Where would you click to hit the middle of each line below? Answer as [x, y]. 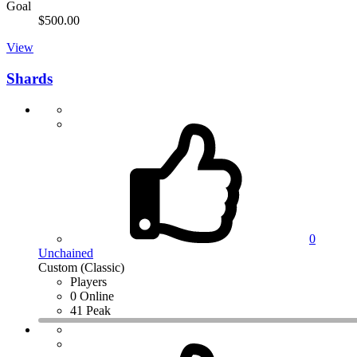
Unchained [66, 253]
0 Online [92, 296]
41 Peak [90, 310]
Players [88, 281]
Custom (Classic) [81, 267]
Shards [29, 78]
